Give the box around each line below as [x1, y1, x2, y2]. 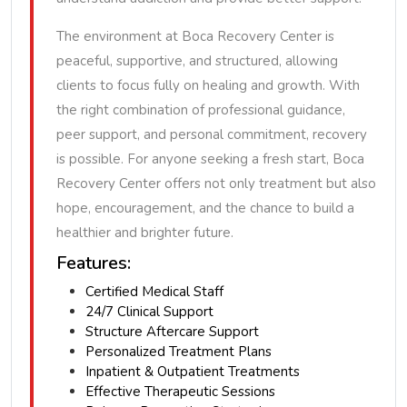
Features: [56, 251, 131, 275]
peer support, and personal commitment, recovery [56, 125, 367, 144]
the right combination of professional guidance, [56, 101, 345, 119]
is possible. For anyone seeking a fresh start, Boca [56, 150, 364, 168]
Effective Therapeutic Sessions [85, 382, 275, 401]
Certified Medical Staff [85, 283, 223, 301]
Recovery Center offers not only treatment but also [56, 174, 376, 193]
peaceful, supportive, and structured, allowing [56, 52, 338, 70]
